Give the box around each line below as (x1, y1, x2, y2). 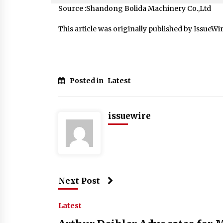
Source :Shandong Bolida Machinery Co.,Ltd (58, 3, 211, 13)
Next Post (58, 175, 100, 186)
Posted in (70, 76, 105, 85)
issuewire (108, 110, 151, 121)
